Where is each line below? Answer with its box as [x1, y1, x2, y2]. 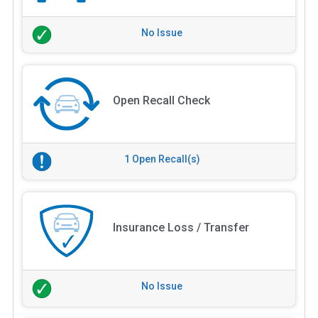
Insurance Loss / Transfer [112, 221, 249, 235]
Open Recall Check [112, 94, 210, 108]
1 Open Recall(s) [124, 153, 200, 165]
